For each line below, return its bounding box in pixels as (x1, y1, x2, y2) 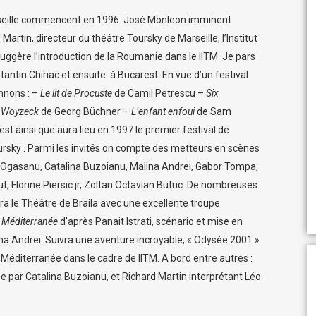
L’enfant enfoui (131, 106, 195, 117)
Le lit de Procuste (40, 87, 112, 99)
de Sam (195, 106, 231, 117)
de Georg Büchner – (39, 106, 131, 117)
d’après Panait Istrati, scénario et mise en (58, 216, 243, 227)
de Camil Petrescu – (112, 87, 206, 99)
